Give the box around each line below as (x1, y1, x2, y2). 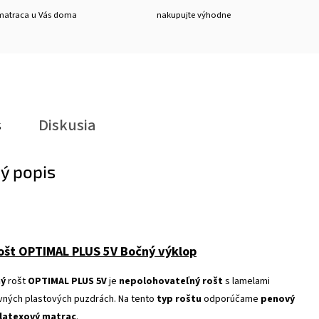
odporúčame (202, 292, 261, 306)
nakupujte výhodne (157, 9, 231, 21)
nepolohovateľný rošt (119, 274, 223, 288)
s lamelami (223, 274, 270, 288)
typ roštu (157, 292, 202, 306)
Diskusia (38, 114, 96, 137)
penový (261, 292, 295, 306)
